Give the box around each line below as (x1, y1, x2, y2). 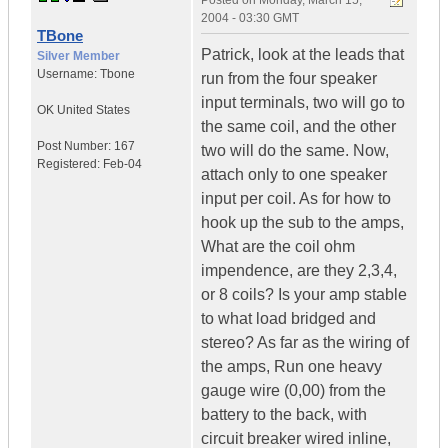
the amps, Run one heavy (201, 358, 382, 376)
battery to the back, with (201, 406, 367, 424)
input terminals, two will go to (201, 94, 405, 112)
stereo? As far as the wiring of (201, 334, 409, 352)
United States (57, 103, 130, 118)
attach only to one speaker (201, 166, 387, 184)
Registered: (37, 157, 103, 172)
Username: (37, 67, 100, 82)
